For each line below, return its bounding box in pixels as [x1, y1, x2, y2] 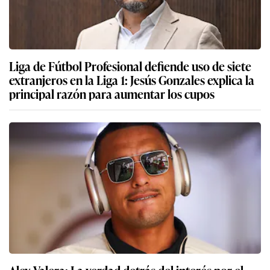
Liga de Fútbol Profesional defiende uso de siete [9, 56, 251, 75]
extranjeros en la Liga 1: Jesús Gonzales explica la [9, 70, 254, 89]
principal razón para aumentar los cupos [9, 84, 215, 102]
